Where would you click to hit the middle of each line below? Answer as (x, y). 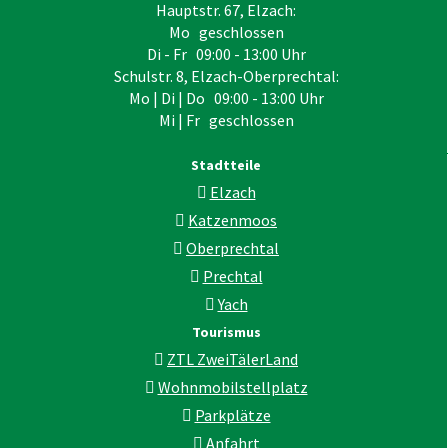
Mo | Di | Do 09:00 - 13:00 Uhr (226, 98)
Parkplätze (232, 415)
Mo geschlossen (226, 32)
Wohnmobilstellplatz (232, 387)
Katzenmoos (232, 220)
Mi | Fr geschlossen (226, 120)
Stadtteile (226, 165)
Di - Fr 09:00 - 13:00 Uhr (226, 54)
